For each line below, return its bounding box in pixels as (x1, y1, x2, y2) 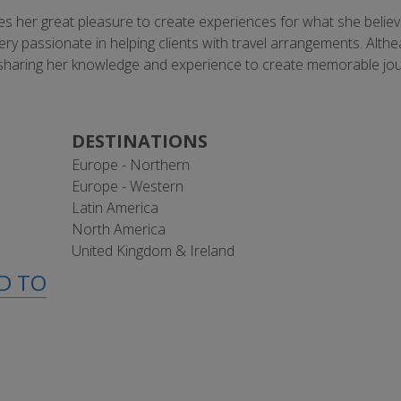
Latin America (72, 198, 158, 218)
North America (72, 219, 166, 239)
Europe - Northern (72, 155, 190, 175)
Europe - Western (72, 176, 183, 196)
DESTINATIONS (72, 129, 208, 153)
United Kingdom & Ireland (72, 241, 235, 260)
